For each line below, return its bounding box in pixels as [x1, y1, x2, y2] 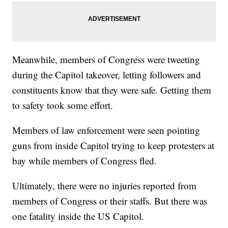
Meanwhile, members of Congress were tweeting [12, 53, 201, 66]
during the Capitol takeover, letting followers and [12, 68, 202, 81]
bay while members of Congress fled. [12, 154, 157, 167]
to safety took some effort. [12, 99, 113, 112]
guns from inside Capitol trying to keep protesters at [12, 139, 215, 152]
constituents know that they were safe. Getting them [12, 83, 212, 97]
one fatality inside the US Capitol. [12, 210, 145, 223]
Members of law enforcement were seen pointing [12, 124, 201, 137]
